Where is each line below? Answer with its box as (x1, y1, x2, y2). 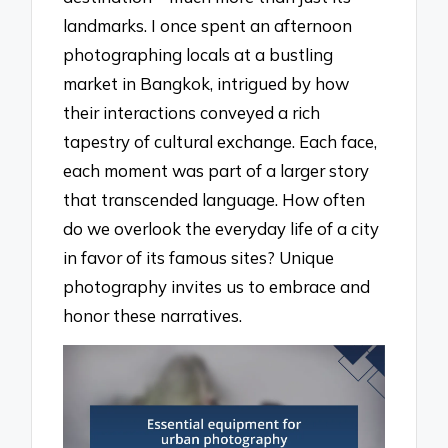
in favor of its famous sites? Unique (63, 246, 335, 268)
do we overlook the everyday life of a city (63, 217, 380, 239)
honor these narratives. (63, 304, 243, 326)
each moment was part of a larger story (63, 159, 370, 181)
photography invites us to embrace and (63, 275, 371, 297)
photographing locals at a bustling (63, 43, 334, 65)
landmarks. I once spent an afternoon (63, 14, 353, 36)
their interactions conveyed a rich (63, 101, 321, 123)
